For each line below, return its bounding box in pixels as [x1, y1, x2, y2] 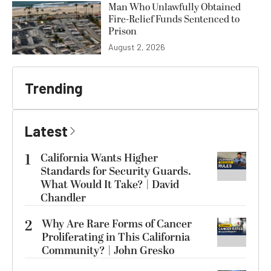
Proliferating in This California [42, 229, 190, 246]
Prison [108, 24, 137, 39]
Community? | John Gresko [42, 243, 174, 260]
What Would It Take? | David [41, 177, 179, 194]
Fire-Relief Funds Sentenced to [108, 12, 240, 27]
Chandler [41, 190, 86, 207]
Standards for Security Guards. [41, 163, 191, 180]
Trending [25, 79, 83, 97]
